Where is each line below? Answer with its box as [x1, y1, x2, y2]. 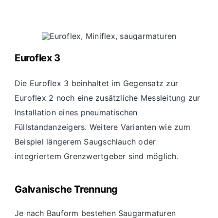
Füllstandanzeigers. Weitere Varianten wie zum [15, 122, 190, 132]
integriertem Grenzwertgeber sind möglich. [15, 151, 179, 162]
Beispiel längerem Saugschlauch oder [15, 137, 156, 147]
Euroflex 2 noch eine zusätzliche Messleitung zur [15, 93, 200, 103]
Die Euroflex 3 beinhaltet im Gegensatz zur [15, 78, 179, 89]
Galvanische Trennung [15, 183, 118, 196]
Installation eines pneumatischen [15, 108, 138, 118]
